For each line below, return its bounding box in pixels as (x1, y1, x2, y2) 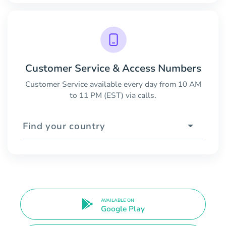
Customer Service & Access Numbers (25, 61, 201, 75)
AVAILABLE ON (100, 197, 134, 203)
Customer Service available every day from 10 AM (25, 79, 201, 89)
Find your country (23, 120, 105, 132)
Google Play (100, 203, 145, 214)
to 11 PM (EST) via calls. (70, 90, 156, 100)
